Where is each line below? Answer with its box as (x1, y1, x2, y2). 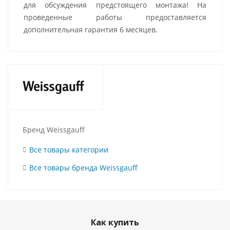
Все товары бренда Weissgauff (29, 162, 138, 172)
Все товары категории (29, 144, 108, 155)
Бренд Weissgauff (23, 124, 85, 135)
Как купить (91, 216, 139, 228)
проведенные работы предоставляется (24, 12, 206, 22)
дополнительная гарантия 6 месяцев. (24, 25, 158, 34)
